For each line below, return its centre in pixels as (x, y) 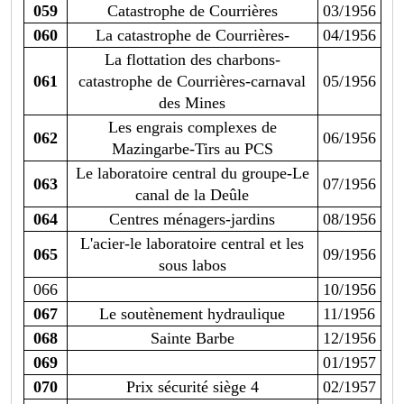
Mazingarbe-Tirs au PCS (192, 149)
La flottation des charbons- (192, 60)
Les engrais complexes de (192, 128)
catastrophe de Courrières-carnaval (192, 82)
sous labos (192, 266)
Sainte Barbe (192, 339)
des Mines (192, 103)
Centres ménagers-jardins (192, 220)
